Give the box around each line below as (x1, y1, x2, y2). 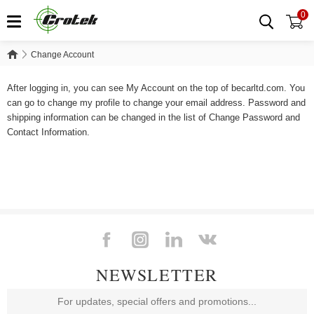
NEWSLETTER (96, 264, 218, 286)
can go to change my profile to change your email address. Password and (7, 97, 306, 108)
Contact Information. (7, 126, 90, 137)
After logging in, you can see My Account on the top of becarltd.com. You (7, 82, 305, 93)
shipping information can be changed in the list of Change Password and (7, 111, 300, 123)
